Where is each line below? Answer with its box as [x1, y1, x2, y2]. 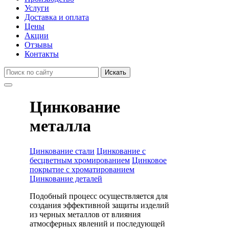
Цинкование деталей [30, 174, 102, 183]
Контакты [25, 50, 59, 58]
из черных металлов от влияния [30, 210, 141, 219]
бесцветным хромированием [30, 155, 130, 165]
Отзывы [25, 40, 53, 49]
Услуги [25, 4, 49, 12]
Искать [105, 68, 126, 76]
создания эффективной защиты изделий [30, 200, 169, 210]
